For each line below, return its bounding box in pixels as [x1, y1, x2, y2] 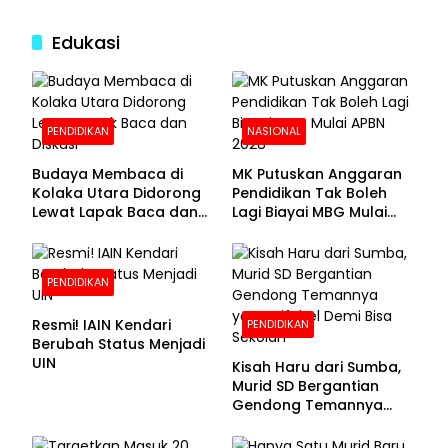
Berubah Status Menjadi [32, 334, 205, 355]
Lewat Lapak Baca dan [32, 202, 198, 223]
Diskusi [32, 221, 81, 242]
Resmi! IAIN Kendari [32, 315, 171, 336]
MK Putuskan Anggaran [232, 164, 402, 185]
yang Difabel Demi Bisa [232, 414, 399, 435]
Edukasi [52, 30, 120, 56]
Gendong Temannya [232, 395, 383, 416]
